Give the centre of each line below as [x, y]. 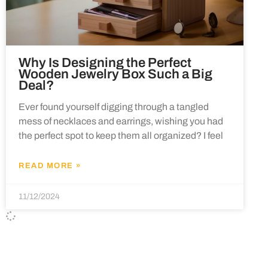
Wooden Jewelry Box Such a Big [115, 74]
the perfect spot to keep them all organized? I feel [121, 135]
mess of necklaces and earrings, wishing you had [121, 121]
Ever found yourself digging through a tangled [114, 106]
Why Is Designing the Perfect [105, 63]
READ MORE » [50, 165]
